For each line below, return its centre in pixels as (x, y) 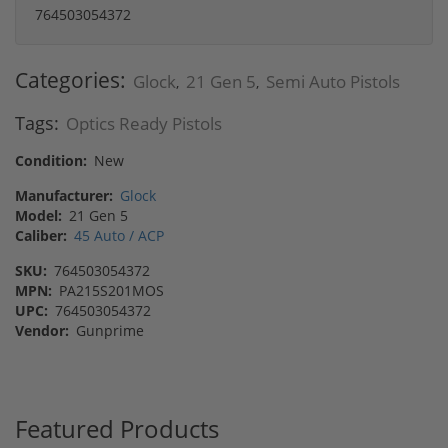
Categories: (70, 79)
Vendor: (42, 330)
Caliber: (41, 235)
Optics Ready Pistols (144, 123)
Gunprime (108, 330)
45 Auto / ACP (119, 235)
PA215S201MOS (109, 290)
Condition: (51, 160)
